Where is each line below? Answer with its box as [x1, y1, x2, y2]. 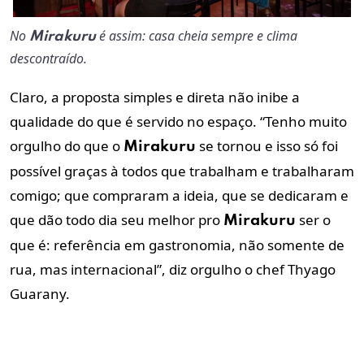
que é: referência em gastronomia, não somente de [10, 236, 344, 255]
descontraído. [10, 50, 87, 68]
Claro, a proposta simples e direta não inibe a [10, 88, 300, 107]
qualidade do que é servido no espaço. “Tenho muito [10, 112, 347, 132]
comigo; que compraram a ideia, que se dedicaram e [10, 186, 349, 206]
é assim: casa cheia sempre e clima [96, 27, 297, 45]
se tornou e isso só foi [196, 136, 338, 156]
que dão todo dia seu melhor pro [10, 210, 223, 230]
